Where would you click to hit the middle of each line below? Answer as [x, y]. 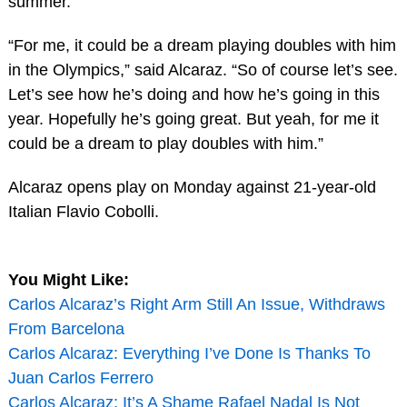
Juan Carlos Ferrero [80, 377]
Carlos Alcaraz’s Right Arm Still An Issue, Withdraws [196, 304]
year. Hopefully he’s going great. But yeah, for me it [193, 119]
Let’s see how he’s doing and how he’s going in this [194, 95]
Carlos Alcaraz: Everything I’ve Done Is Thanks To [189, 353]
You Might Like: [68, 279]
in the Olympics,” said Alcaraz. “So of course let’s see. [203, 70]
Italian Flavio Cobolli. [83, 211]
